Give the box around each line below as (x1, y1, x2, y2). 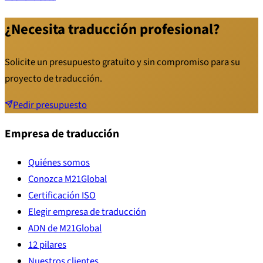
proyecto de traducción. (5, 72, 102, 86)
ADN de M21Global (28, 221, 102, 236)
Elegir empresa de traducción (28, 205, 146, 220)
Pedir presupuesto (13, 97, 87, 112)
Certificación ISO (28, 188, 96, 203)
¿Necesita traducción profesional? (5, 19, 220, 40)
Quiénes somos (28, 156, 90, 170)
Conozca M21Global (28, 172, 107, 187)
